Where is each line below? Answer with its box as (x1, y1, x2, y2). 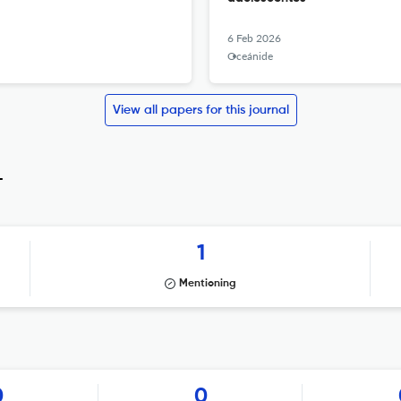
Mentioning (179, 278, 236, 289)
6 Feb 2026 (227, 31, 281, 45)
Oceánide (227, 49, 273, 63)
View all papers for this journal (112, 104, 289, 116)
